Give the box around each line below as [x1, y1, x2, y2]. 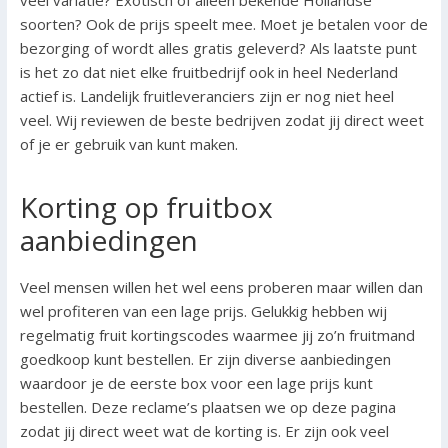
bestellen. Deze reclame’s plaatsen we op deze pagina [19, 396, 396, 417]
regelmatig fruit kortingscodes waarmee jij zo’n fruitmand [19, 324, 415, 345]
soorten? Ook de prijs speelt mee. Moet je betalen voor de [19, 13, 428, 34]
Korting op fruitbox [19, 187, 273, 226]
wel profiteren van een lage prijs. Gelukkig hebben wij [19, 300, 387, 321]
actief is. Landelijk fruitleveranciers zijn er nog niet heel [19, 85, 394, 106]
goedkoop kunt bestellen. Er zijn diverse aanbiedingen [19, 348, 391, 369]
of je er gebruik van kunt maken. [19, 133, 238, 154]
